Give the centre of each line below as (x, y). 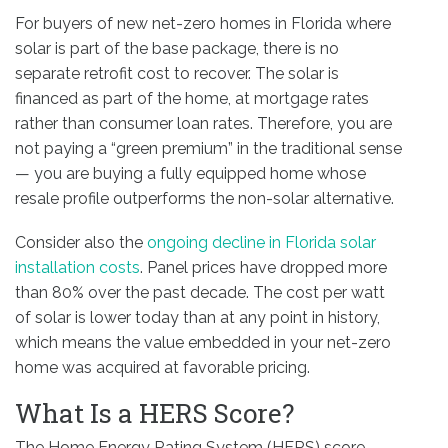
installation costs (77, 268)
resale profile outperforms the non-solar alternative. (204, 198)
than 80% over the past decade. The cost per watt (200, 293)
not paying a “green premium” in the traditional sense (208, 148)
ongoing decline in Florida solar (261, 243)
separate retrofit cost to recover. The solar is (177, 73)
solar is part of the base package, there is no (177, 48)
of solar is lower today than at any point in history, (197, 318)
